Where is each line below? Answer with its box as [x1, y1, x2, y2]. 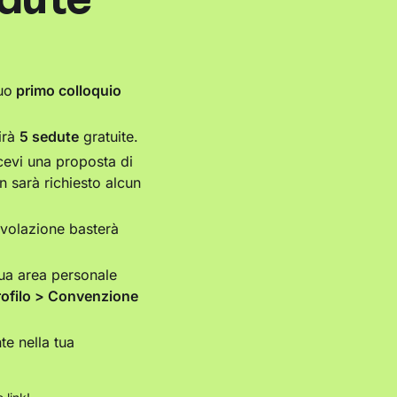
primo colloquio [12, 82, 121, 100]
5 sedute [19, 128, 79, 146]
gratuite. [79, 128, 138, 146]
